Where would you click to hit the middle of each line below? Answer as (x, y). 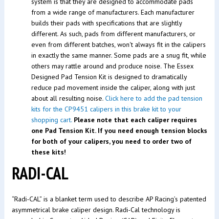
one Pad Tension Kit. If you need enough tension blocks (119, 131)
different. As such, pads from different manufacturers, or (113, 34)
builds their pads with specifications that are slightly (106, 23)
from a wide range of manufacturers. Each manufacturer (113, 12)
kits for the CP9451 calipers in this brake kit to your (106, 109)
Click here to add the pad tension (153, 99)
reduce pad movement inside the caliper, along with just (113, 88)
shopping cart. (51, 120)
